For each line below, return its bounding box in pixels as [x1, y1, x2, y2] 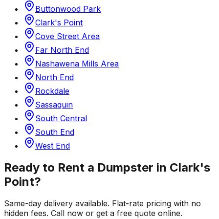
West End [35, 141, 70, 151]
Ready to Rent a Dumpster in [4, 160, 170, 175]
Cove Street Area [35, 31, 100, 42]
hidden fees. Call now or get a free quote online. [4, 208, 182, 218]
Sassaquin [35, 100, 73, 110]
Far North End [35, 45, 89, 55]
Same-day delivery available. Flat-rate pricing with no [4, 198, 201, 208]
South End [35, 127, 74, 137]
